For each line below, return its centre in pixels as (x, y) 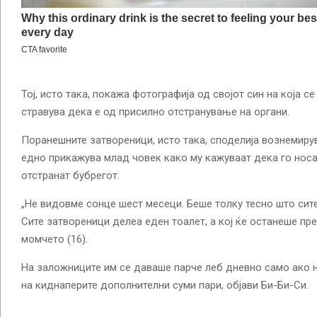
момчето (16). (54, 240)
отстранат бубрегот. (70, 176)
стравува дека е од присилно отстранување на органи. (155, 112)
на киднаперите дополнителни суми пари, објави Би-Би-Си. (165, 286)
